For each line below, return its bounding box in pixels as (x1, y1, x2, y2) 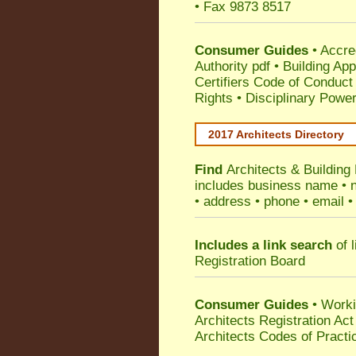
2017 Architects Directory (208, 128, 344, 141)
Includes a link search (195, 238, 332, 253)
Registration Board (195, 253, 305, 269)
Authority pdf (195, 59, 270, 74)
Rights (195, 91, 233, 106)
